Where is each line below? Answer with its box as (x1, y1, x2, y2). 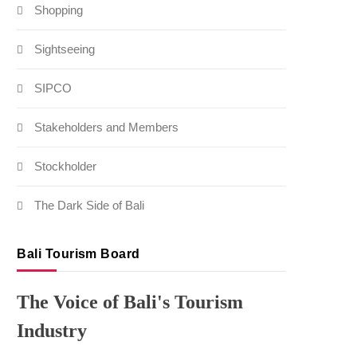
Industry (17, 320, 88, 342)
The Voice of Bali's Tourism (17, 292, 244, 313)
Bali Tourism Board (17, 247, 140, 261)
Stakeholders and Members (34, 120, 179, 135)
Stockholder (34, 159, 97, 174)
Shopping (34, 3, 84, 18)
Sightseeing (34, 42, 96, 57)
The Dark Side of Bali (34, 198, 145, 213)
